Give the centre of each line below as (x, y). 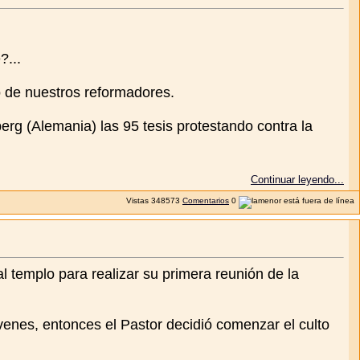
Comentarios (206, 200)
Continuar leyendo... (297, 179)
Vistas (137, 200)
